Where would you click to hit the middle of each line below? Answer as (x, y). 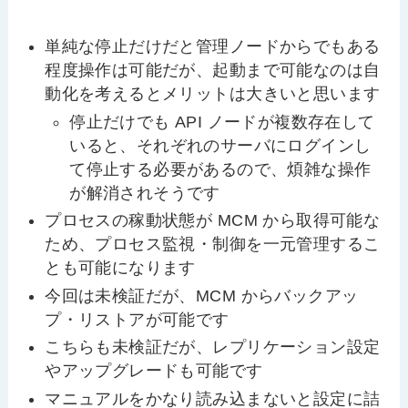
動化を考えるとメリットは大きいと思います (213, 94)
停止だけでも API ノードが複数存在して (222, 122)
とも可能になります (120, 268)
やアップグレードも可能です (154, 371)
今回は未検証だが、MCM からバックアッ (202, 296)
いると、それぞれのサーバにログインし (220, 145)
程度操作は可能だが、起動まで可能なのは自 (213, 71)
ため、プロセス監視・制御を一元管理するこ (213, 245)
